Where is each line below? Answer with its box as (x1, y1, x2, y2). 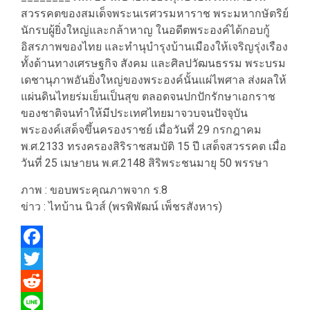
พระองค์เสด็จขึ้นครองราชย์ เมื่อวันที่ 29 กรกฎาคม (21, 123, 262, 136)
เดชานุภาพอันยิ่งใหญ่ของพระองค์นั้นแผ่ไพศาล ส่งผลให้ (21, 73, 286, 86)
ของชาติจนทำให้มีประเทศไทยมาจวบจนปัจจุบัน (21, 107, 248, 120)
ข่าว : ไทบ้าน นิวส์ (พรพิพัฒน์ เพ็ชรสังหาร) (21, 200, 222, 213)
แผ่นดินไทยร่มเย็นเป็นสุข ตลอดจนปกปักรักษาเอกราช (21, 90, 275, 103)
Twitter (21, 274, 55, 287)
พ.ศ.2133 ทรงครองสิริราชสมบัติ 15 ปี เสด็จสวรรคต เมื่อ (21, 140, 286, 153)
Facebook (21, 252, 69, 265)
